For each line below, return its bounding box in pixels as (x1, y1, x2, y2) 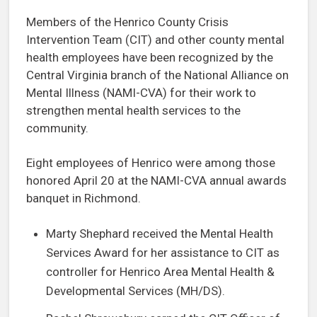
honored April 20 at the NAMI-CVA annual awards (26, 173, 287, 188)
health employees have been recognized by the (26, 50, 273, 64)
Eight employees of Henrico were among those (26, 155, 275, 170)
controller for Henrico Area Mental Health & (46, 264, 275, 279)
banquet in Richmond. (26, 190, 141, 205)
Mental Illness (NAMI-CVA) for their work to (26, 85, 256, 100)
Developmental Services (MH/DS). (46, 283, 225, 298)
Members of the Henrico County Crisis (26, 14, 229, 29)
